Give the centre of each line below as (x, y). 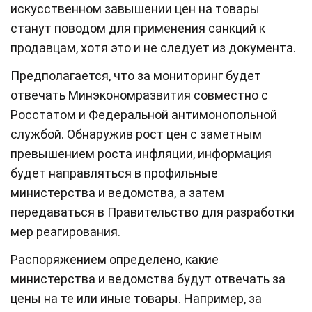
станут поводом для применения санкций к (138, 28)
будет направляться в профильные (114, 173)
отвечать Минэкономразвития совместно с (139, 95)
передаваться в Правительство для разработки (153, 212)
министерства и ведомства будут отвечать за (148, 279)
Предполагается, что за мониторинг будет (136, 75)
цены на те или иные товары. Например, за (136, 298)
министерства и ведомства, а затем (117, 192)
